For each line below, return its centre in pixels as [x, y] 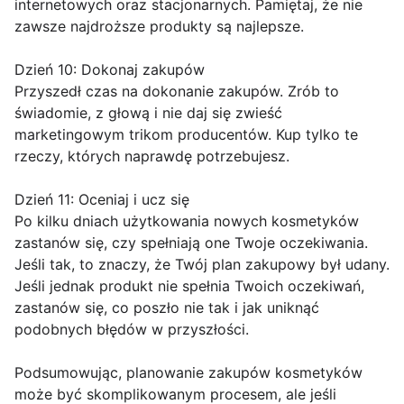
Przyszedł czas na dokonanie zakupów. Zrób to [177, 92]
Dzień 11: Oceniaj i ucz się [102, 200]
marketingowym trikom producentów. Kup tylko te [186, 135]
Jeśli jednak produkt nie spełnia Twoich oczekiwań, [189, 286]
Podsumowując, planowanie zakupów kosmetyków [188, 373]
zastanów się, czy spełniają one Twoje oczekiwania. [191, 243]
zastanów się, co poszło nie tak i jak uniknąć [167, 308]
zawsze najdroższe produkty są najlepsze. [159, 27]
